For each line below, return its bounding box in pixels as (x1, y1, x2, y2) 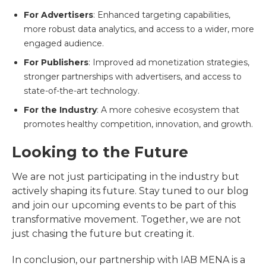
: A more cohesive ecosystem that (97, 104, 239, 115)
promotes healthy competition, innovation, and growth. (24, 118, 253, 129)
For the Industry (24, 104, 97, 115)
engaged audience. (24, 37, 104, 49)
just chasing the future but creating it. (12, 227, 194, 239)
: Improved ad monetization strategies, (88, 56, 249, 68)
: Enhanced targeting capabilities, (93, 9, 230, 20)
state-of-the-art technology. (24, 85, 140, 96)
